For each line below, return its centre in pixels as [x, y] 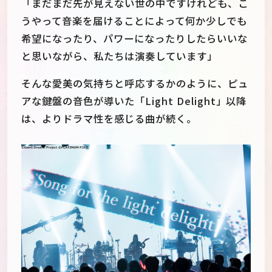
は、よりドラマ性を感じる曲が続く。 [109, 119]
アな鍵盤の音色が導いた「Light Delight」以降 [134, 101]
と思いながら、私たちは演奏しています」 [119, 56]
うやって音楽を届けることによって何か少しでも [134, 20]
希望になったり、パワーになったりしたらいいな [134, 38]
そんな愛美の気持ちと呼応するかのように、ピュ [135, 83]
